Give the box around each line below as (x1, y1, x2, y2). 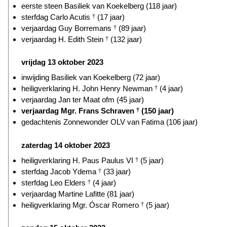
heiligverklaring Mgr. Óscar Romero (21, 200, 141, 209)
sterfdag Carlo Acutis (21, 12, 92, 21)
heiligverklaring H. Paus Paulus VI (21, 156, 135, 165)
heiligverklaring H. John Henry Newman (21, 84, 155, 93)
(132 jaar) (108, 34, 142, 44)
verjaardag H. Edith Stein (21, 34, 105, 44)
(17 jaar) (95, 12, 125, 21)
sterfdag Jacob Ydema (21, 167, 98, 176)
